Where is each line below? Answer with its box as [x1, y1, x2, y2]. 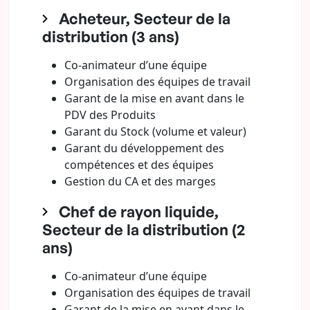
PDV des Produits [64, 107, 156, 122]
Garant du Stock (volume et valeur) [64, 124, 246, 139]
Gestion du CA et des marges [64, 174, 216, 189]
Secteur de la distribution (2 [42, 220, 245, 239]
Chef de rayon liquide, [59, 202, 219, 221]
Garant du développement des [64, 140, 224, 156]
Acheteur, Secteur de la [59, 9, 230, 28]
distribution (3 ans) [42, 27, 179, 46]
